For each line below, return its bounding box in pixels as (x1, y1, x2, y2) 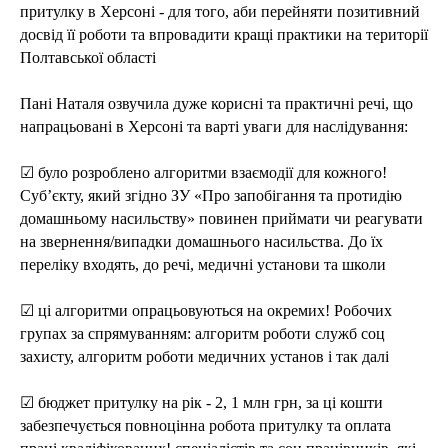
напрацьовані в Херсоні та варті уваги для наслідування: (20, 118, 408, 135)
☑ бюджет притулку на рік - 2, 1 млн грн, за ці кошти (20, 394, 383, 411)
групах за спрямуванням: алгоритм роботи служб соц (20, 325, 385, 342)
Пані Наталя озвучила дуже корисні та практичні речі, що (20, 95, 413, 112)
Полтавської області (20, 49, 156, 66)
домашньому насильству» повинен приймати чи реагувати (20, 210, 423, 227)
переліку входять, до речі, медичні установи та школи (20, 256, 386, 273)
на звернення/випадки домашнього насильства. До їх (20, 233, 383, 250)
